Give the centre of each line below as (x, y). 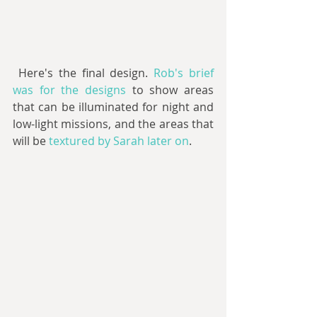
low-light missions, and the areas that (113, 123)
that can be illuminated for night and (113, 106)
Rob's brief (184, 73)
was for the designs (69, 90)
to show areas (170, 90)
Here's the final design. (86, 73)
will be (31, 140)
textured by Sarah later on (119, 140)
